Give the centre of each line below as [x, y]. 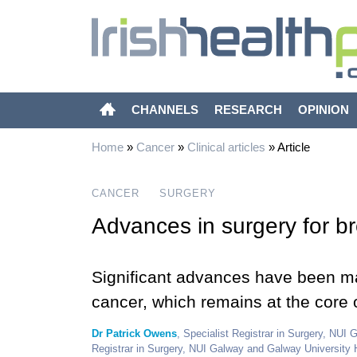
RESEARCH [248, 110]
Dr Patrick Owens [134, 334]
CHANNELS [165, 110]
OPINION [323, 110]
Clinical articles [226, 147]
